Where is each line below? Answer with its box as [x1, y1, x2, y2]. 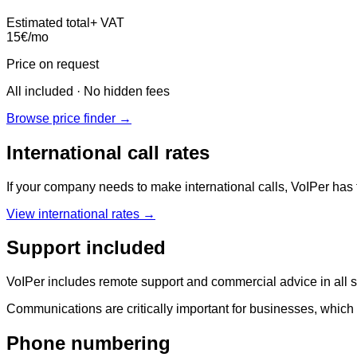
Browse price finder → [6, 111, 131, 125]
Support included [6, 237, 166, 259]
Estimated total [6, 15, 90, 29]
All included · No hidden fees [6, 84, 170, 98]
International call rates [6, 141, 210, 163]
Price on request [6, 57, 99, 71]
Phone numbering [6, 332, 171, 355]
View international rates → [6, 206, 155, 221]
